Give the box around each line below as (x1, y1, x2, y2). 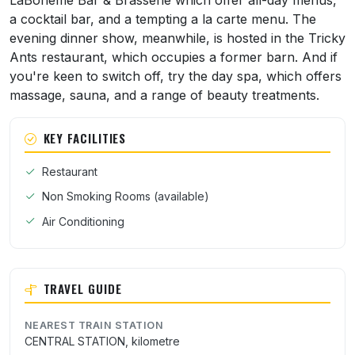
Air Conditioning (41, 214, 124, 228)
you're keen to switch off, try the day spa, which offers (10, 68, 342, 84)
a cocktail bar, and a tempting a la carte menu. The (10, 11, 316, 27)
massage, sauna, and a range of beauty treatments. (10, 87, 319, 103)
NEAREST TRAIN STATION (24, 319, 164, 332)
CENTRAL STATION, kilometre (24, 334, 180, 349)
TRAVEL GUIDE (43, 279, 122, 297)
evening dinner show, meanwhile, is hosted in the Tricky (10, 30, 345, 46)
